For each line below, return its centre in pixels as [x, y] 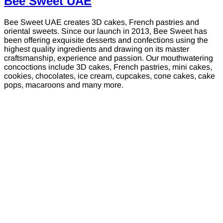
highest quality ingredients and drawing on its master [97, 49]
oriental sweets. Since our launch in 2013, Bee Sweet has [106, 31]
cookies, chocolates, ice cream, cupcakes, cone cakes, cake [110, 76]
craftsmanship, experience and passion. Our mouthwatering [109, 58]
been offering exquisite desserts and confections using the [106, 40]
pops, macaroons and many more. [64, 85]
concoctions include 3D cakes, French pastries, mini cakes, [108, 67]
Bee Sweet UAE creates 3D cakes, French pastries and [102, 22]
